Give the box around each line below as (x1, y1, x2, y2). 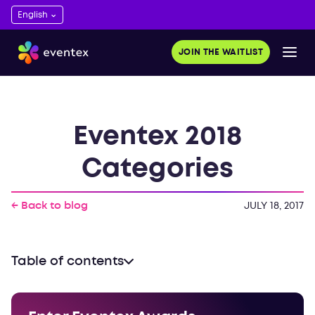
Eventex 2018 (72, 124, 242, 149)
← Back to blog (11, 200, 88, 211)
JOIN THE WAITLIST (178, 49, 263, 57)
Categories (81, 156, 233, 181)
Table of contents (11, 255, 124, 267)
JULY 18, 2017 (243, 201, 304, 210)
